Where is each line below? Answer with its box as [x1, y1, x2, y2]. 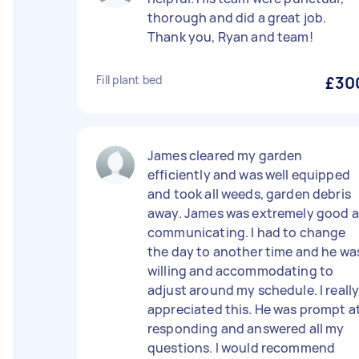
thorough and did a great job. [147, 9, 327, 26]
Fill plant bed [96, 72, 163, 87]
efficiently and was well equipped [147, 166, 350, 184]
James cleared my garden [147, 147, 303, 164]
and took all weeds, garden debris [147, 185, 351, 203]
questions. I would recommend [147, 339, 336, 357]
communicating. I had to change [147, 224, 346, 241]
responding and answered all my [147, 320, 345, 337]
